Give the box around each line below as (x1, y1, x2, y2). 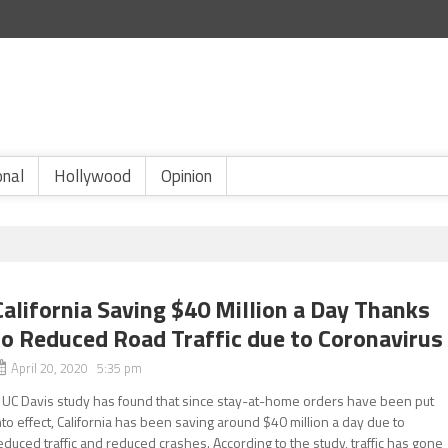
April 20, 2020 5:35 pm (11, 358, 143, 378)
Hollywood (54, 163, 131, 189)
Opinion (161, 163, 212, 189)
